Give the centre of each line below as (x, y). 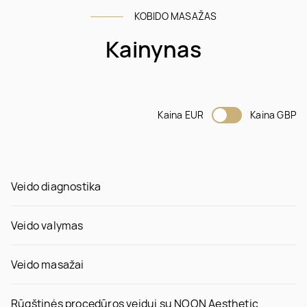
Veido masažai (48, 264)
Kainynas (153, 49)
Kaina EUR (181, 114)
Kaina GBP (273, 114)
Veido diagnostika (56, 186)
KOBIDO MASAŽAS (175, 16)
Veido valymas (47, 225)
